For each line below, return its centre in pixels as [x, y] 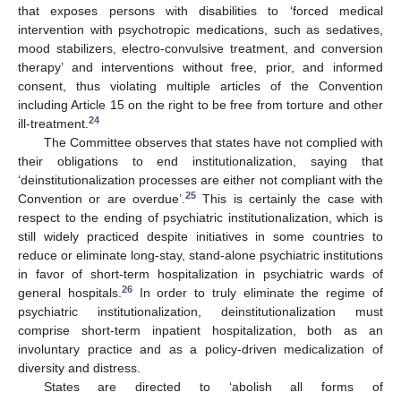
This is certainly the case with [290, 199]
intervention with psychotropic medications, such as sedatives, [200, 30]
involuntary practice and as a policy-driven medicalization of [200, 350]
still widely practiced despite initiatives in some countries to [200, 237]
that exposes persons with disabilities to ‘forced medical [200, 11]
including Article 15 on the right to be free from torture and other [200, 105]
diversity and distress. [79, 368]
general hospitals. [70, 293]
